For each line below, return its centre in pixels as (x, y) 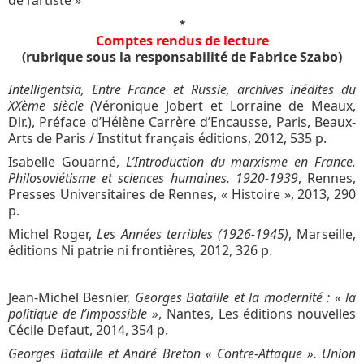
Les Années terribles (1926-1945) (193, 234)
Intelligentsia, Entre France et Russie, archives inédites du (182, 89)
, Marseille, (322, 234)
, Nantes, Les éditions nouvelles (258, 313)
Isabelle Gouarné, (67, 161)
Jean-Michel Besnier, (71, 297)
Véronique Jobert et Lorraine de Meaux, (225, 105)
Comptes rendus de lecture (182, 40)
